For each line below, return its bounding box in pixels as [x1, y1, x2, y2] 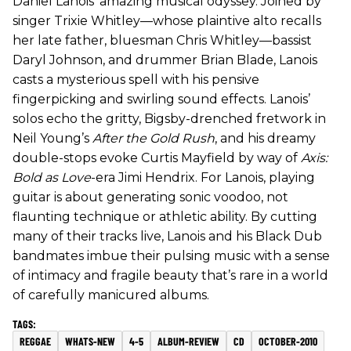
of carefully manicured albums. [13, 287, 209, 302]
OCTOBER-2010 [259, 334, 317, 348]
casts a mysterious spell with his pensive [13, 71, 259, 87]
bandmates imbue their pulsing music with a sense [13, 248, 330, 263]
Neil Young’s [13, 130, 92, 146]
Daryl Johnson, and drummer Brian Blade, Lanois [13, 52, 317, 67]
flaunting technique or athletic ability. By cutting [13, 208, 317, 224]
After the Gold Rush [92, 130, 215, 146]
